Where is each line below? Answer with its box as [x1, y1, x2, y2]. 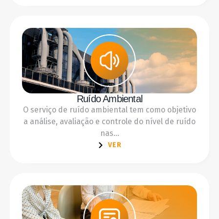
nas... [100, 128, 119, 138]
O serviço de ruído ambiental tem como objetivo [23, 105, 196, 114]
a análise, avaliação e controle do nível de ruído [23, 116, 196, 126]
